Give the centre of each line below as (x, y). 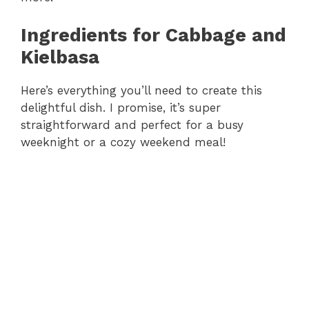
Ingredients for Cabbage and (153, 35)
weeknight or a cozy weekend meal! (123, 142)
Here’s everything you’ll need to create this (141, 90)
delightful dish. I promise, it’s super (121, 107)
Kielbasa (60, 57)
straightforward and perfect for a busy (132, 124)
